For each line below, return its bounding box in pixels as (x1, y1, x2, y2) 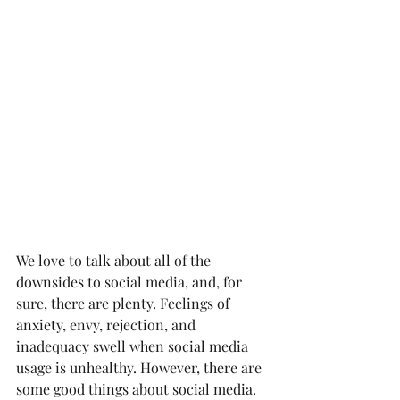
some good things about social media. (16, 379, 260, 398)
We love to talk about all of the (16, 251, 214, 270)
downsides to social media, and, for (16, 272, 246, 291)
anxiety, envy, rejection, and (16, 315, 199, 334)
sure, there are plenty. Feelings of (16, 294, 233, 312)
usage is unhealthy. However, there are (16, 358, 265, 377)
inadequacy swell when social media (16, 337, 252, 355)
